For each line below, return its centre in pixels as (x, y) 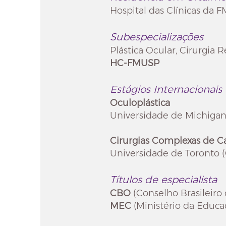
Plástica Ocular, (145, 50)
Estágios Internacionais (166, 89)
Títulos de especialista (163, 180)
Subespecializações (157, 37)
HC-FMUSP (135, 63)
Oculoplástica (140, 103)
